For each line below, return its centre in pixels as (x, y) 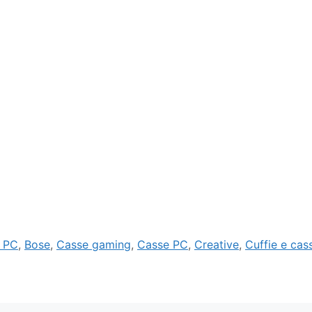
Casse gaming (94, 244)
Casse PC (163, 244)
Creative (217, 244)
